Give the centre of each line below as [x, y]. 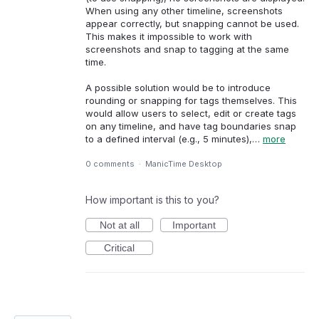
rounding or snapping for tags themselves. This [191, 101]
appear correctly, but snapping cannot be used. [192, 24]
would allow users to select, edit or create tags [191, 114]
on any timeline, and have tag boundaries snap [191, 126]
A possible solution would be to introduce [178, 88]
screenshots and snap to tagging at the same [187, 49]
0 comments [110, 163]
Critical [119, 247]
